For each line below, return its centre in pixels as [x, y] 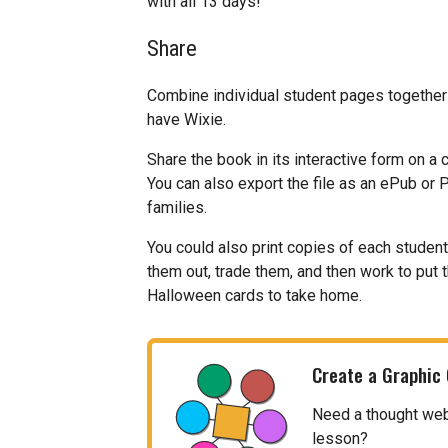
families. [177, 207]
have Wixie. [186, 119]
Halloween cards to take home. [254, 295]
